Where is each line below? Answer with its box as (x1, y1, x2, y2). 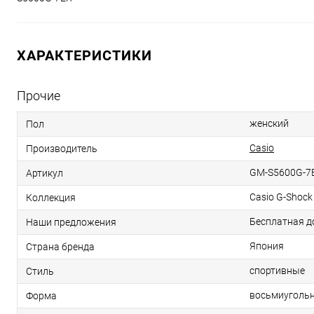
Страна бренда (26, 241, 95, 253)
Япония (250, 240, 284, 252)
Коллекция (26, 192, 76, 204)
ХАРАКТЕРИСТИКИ (17, 47, 152, 64)
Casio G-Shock (250, 191, 313, 203)
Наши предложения (26, 217, 116, 228)
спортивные (250, 265, 305, 277)
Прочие (17, 88, 60, 104)
